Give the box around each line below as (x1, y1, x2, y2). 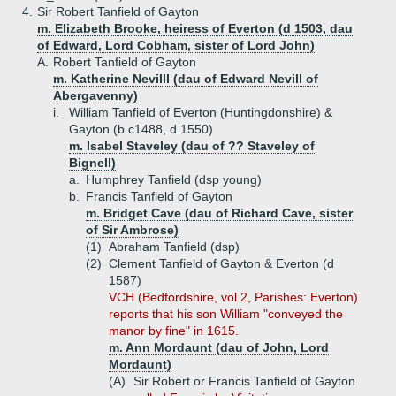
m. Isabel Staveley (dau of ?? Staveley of (69, 139, 315, 153)
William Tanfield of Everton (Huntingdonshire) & (69, 105, 332, 119)
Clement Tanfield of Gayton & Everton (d (109, 256, 334, 270)
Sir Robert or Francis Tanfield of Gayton (133, 374, 355, 388)
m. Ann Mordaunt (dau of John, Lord (109, 340, 329, 354)
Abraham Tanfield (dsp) (109, 240, 240, 254)
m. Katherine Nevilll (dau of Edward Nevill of (53, 72, 318, 86)
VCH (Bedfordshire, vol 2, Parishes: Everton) (109, 290, 358, 304)
